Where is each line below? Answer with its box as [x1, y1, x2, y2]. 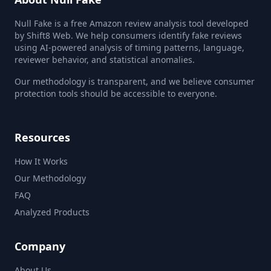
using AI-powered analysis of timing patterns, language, [15, 42, 244, 53]
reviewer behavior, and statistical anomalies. [15, 54, 195, 65]
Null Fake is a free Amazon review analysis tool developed [15, 18, 249, 29]
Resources [15, 130, 70, 145]
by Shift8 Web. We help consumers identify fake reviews [15, 30, 242, 41]
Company [15, 239, 65, 253]
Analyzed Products [15, 206, 90, 218]
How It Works [15, 155, 68, 167]
